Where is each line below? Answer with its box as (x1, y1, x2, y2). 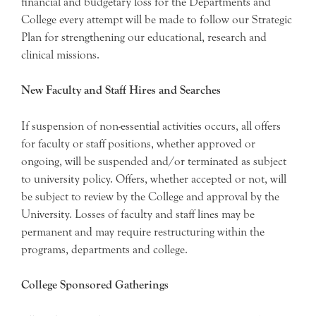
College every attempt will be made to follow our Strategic (21, 12, 292, 26)
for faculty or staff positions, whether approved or (21, 136, 255, 150)
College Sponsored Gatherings (21, 278, 169, 291)
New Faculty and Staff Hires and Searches (21, 83, 221, 97)
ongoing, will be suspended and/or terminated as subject (21, 154, 286, 168)
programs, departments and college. (21, 242, 188, 256)
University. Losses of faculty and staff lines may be (21, 207, 255, 221)
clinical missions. (21, 47, 99, 61)
